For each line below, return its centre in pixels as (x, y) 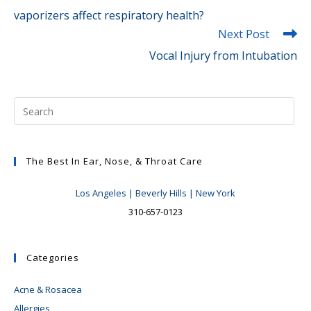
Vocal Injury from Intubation (223, 56)
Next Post (244, 34)
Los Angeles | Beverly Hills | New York (155, 193)
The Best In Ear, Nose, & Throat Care (115, 161)
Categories (53, 258)
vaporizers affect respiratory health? (109, 16)
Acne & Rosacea (48, 290)
